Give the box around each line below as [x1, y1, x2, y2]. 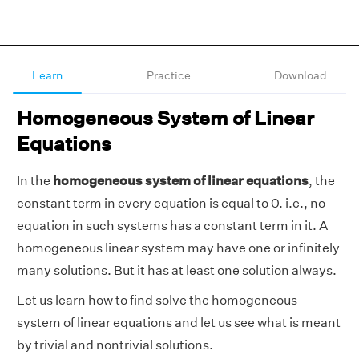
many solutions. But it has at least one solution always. [17, 263, 337, 278]
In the [17, 173, 53, 188]
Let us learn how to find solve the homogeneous [17, 292, 297, 308]
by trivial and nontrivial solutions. [17, 337, 213, 353]
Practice [146, 68, 191, 83]
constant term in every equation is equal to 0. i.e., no [17, 196, 325, 211]
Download [274, 68, 327, 83]
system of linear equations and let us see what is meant [17, 315, 341, 330]
